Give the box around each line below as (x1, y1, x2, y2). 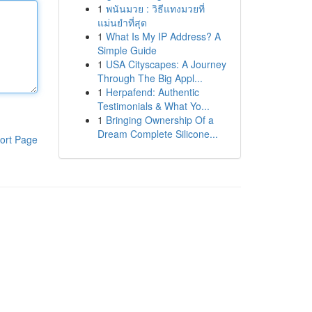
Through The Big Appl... (97, 71, 203, 85)
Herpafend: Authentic (105, 85, 199, 99)
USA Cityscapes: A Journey (105, 57, 226, 71)
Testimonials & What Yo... (97, 99, 210, 113)
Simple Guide (97, 43, 157, 57)
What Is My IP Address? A (105, 29, 221, 43)
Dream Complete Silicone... (97, 127, 218, 141)
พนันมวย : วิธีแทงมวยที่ (105, 1, 205, 15)
